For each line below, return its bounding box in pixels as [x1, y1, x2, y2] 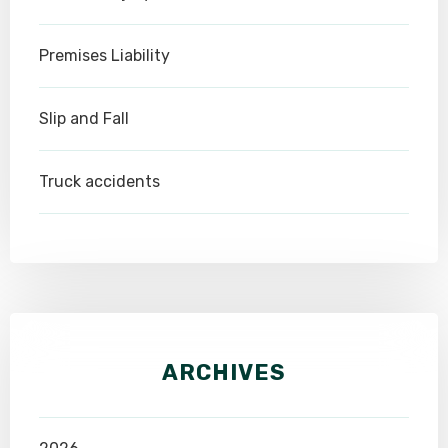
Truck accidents [39, 172, 160, 192]
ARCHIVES [161, 359, 287, 387]
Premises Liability [39, 46, 170, 66]
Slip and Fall [39, 109, 129, 129]
